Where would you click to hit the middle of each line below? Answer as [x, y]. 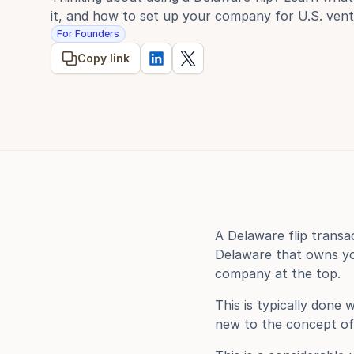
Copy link [104, 58]
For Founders [88, 34]
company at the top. [278, 273]
